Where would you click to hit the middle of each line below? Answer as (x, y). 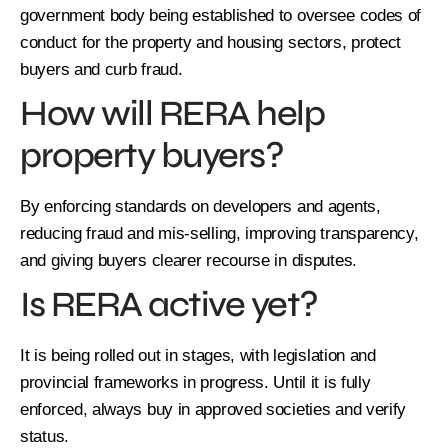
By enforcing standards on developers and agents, (200, 206)
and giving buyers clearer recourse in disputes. (188, 260)
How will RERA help (172, 113)
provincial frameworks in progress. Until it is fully (195, 382)
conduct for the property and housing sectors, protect (211, 42)
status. (44, 436)
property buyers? (151, 155)
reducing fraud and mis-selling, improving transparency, (219, 233)
